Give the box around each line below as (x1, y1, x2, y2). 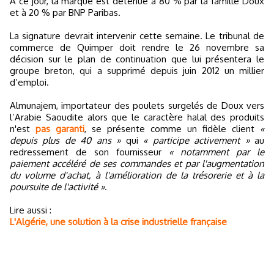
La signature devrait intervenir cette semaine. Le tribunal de (10, 30, 264, 42)
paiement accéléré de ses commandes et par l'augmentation (10, 158, 264, 169)
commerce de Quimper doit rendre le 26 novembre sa (10, 42, 264, 53)
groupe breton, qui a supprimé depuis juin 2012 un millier (10, 65, 264, 76)
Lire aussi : (10, 204, 51, 216)
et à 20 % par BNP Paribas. (10, 7, 120, 18)
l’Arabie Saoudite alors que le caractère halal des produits (10, 111, 264, 123)
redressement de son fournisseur (10, 146, 169, 158)
